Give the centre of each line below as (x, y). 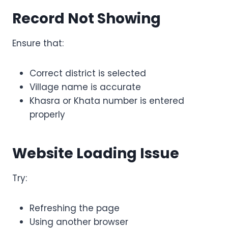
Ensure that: (38, 44)
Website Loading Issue (96, 154)
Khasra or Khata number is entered (107, 101)
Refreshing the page (75, 208)
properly (47, 115)
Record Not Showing (87, 19)
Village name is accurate (85, 87)
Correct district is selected (88, 74)
